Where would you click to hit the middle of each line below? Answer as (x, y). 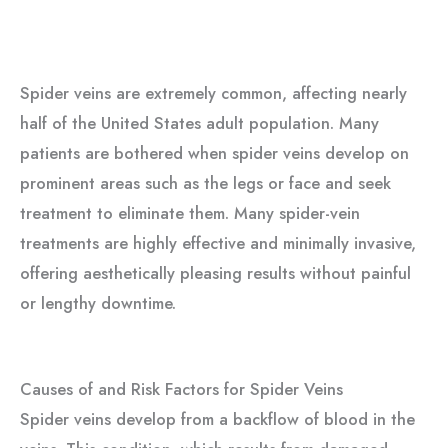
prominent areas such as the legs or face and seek (205, 182)
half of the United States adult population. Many (199, 122)
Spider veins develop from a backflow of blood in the (217, 418)
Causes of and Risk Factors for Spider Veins (181, 388)
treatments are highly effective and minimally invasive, (218, 242)
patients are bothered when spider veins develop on (214, 152)
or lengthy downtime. (98, 302)
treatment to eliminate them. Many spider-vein (190, 212)
